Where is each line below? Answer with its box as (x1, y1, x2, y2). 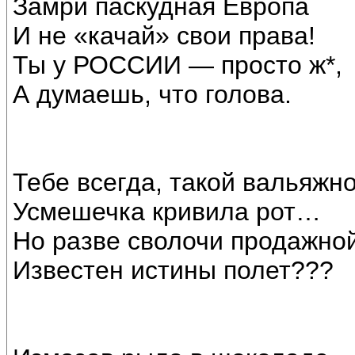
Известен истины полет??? (13, 256, 334, 285)
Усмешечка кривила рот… (13, 197, 321, 227)
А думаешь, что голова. (13, 80, 292, 109)
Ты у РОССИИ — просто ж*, (13, 51, 342, 80)
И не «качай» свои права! (13, 21, 315, 51)
